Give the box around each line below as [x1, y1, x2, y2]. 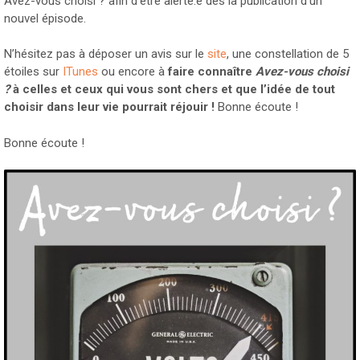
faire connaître [168, 64, 252, 80]
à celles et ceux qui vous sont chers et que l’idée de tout [10, 82, 335, 97]
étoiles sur [4, 64, 63, 80]
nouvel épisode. [4, 10, 86, 26]
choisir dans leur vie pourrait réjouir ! [4, 100, 215, 115]
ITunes [63, 64, 98, 80]
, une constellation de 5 [227, 47, 349, 62]
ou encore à [98, 64, 168, 80]
